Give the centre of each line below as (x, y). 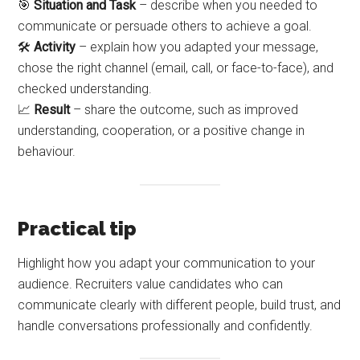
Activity (55, 47)
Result (52, 110)
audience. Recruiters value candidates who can (151, 284)
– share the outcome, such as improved (184, 110)
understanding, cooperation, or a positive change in (162, 131)
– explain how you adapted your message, (197, 47)
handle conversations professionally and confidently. (166, 325)
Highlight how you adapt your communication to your (167, 263)
